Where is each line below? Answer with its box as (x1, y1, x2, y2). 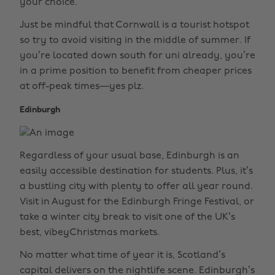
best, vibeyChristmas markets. (20, 228, 160, 238)
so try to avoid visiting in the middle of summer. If (20, 36, 250, 45)
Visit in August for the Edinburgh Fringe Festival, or (20, 197, 254, 207)
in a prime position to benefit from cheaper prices (20, 66, 252, 76)
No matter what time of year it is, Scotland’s (20, 250, 225, 260)
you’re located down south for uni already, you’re (20, 51, 255, 61)
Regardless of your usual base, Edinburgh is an (20, 151, 239, 161)
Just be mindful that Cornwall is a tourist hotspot (20, 20, 249, 30)
